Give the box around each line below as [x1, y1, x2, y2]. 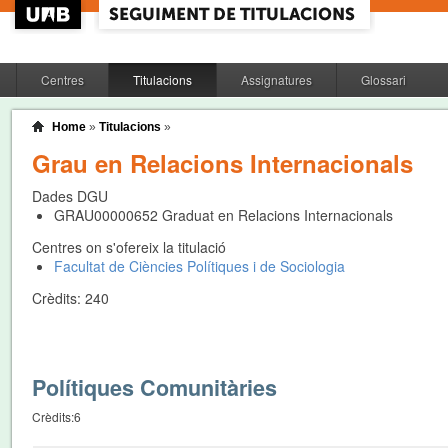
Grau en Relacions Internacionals [32, 146, 413, 180]
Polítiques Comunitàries [32, 372, 277, 404]
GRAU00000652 [53, 205, 158, 225]
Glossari [360, 71, 406, 88]
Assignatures [240, 71, 312, 88]
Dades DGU [32, 186, 108, 206]
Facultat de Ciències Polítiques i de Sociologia [53, 256, 345, 276]
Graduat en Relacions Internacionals [157, 205, 393, 225]
